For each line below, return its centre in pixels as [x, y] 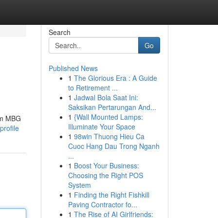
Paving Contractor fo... [102, 204]
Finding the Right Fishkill [111, 195]
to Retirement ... [93, 88]
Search [59, 32]
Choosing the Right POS [105, 175]
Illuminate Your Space [101, 127]
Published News [73, 68]
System [79, 185]
